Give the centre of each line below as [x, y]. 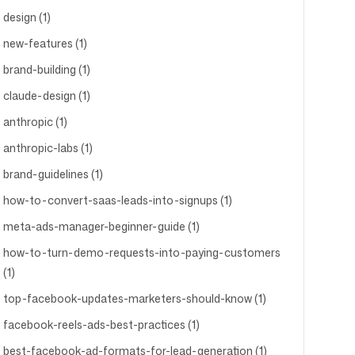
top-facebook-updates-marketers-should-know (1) [134, 298]
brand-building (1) [46, 69]
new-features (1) [45, 43]
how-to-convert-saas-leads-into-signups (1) [117, 200]
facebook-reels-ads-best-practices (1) [101, 324]
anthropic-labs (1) [48, 148]
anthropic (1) [35, 122]
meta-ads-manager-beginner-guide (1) [101, 226]
